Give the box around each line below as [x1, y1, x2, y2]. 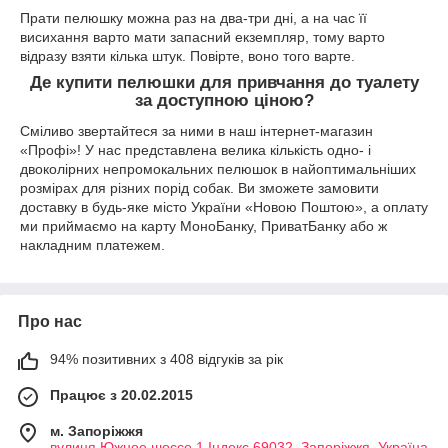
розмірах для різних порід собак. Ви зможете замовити [20, 179, 379, 196]
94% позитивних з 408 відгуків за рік [50, 350, 283, 367]
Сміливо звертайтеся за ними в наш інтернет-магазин [20, 122, 373, 139]
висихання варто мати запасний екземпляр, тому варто [20, 29, 385, 46]
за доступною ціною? [134, 91, 314, 111]
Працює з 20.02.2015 [50, 386, 193, 403]
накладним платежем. [20, 236, 165, 253]
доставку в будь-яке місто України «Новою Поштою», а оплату [20, 198, 428, 215]
